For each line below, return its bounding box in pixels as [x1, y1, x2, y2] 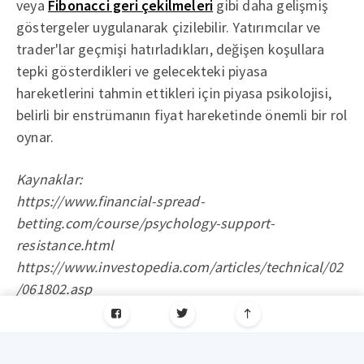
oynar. [16, 127, 54, 146]
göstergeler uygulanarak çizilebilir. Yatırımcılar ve [16, 17, 321, 37]
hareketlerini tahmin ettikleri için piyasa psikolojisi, [16, 83, 332, 102]
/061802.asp [16, 279, 93, 298]
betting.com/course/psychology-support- [16, 213, 275, 232]
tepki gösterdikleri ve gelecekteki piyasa [16, 61, 268, 80]
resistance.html [16, 235, 114, 254]
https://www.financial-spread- [16, 191, 205, 210]
